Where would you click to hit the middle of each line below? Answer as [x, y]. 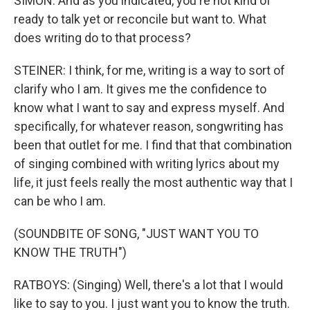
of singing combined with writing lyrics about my [147, 164]
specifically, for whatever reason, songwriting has [149, 126]
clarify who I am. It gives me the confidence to [140, 89]
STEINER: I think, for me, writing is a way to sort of [149, 70]
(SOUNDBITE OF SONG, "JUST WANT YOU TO [136, 234]
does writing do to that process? [102, 38]
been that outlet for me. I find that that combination [153, 145]
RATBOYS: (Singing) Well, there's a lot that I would [148, 285]
